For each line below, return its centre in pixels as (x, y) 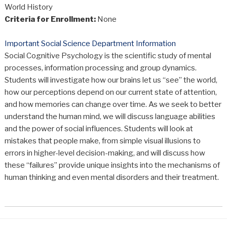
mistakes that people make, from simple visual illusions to (102, 141)
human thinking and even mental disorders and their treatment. (111, 178)
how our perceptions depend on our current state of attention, (110, 92)
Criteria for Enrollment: (50, 20)
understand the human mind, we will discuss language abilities (110, 117)
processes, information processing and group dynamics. (100, 68)
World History (28, 7)
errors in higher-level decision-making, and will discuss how (105, 153)
